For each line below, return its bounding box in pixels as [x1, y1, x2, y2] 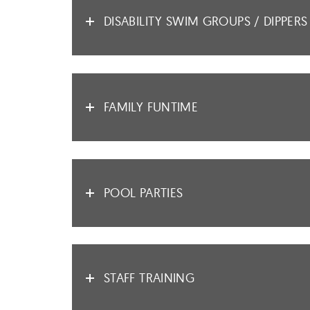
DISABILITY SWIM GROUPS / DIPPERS [104, 13, 308, 30]
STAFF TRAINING [104, 270, 195, 286]
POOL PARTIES [104, 184, 183, 201]
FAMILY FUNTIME [104, 98, 199, 115]
